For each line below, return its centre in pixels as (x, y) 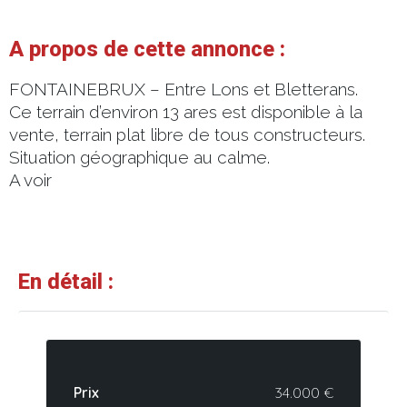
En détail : (66, 281)
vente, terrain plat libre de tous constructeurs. (187, 134)
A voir (33, 179)
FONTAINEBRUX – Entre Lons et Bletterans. (184, 89)
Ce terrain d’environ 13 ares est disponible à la (186, 111)
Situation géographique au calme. (139, 157)
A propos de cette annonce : (147, 49)
